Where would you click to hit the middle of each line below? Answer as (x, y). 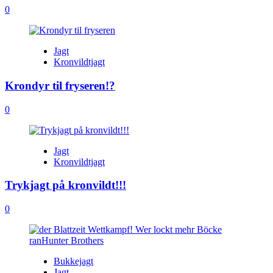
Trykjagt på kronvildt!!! (66, 185)
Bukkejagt (73, 261)
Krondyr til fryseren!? (60, 85)
